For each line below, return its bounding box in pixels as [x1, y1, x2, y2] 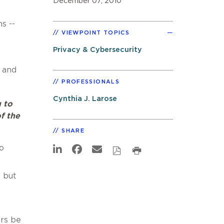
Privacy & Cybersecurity [53, 45, 142, 53]
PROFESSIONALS [61, 78, 119, 84]
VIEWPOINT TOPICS [61, 29, 130, 35]
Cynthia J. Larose [53, 94, 117, 102]
